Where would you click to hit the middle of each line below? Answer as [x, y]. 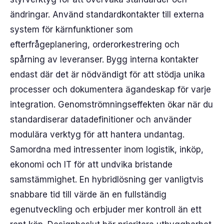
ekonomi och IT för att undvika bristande [91, 164]
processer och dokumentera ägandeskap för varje [110, 89]
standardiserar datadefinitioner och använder [101, 119]
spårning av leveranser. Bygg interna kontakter [104, 59]
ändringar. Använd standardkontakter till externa [107, 14]
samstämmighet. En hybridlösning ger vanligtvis [107, 179]
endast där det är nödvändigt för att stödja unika [107, 74]
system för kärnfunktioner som [71, 29]
